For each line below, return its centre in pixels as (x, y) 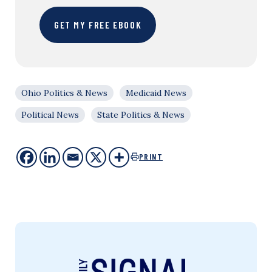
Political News (50, 114)
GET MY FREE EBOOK (98, 24)
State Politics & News (141, 114)
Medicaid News (156, 93)
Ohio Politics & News (64, 93)
